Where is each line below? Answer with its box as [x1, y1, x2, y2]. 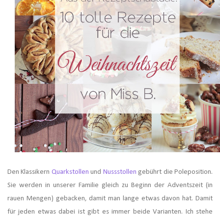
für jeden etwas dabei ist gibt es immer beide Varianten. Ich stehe [7, 208, 213, 216]
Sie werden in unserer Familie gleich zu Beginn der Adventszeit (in [7, 182, 213, 190]
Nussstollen [103, 168, 137, 176]
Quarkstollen [51, 168, 91, 176]
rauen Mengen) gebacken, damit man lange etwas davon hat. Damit [7, 195, 213, 203]
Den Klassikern [7, 168, 52, 176]
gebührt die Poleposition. [136, 168, 213, 176]
